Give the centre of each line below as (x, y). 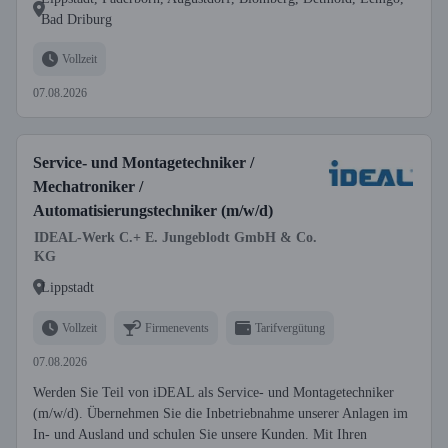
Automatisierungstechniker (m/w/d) (153, 210)
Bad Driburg (76, 19)
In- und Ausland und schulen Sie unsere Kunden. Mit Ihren (200, 434)
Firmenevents (177, 327)
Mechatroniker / (88, 186)
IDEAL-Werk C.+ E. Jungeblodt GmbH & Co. (175, 237)
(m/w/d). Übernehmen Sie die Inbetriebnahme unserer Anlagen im (220, 413)
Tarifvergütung (290, 327)
